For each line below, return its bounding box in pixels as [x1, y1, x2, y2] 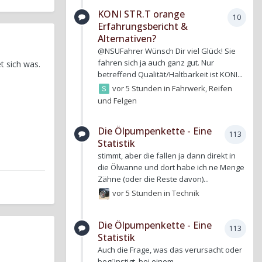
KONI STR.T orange [98, 8, 185, 20]
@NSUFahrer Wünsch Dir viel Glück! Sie [98, 46, 236, 56]
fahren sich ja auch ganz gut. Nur [98, 57, 214, 68]
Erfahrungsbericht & [98, 20, 188, 33]
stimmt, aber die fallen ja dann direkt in [98, 150, 236, 161]
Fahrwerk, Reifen [172, 82, 233, 94]
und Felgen [98, 95, 137, 106]
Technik [172, 187, 200, 198]
